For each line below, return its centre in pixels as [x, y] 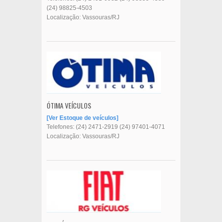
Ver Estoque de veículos [83, 118]
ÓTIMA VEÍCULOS [69, 105]
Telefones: [61, 127]
